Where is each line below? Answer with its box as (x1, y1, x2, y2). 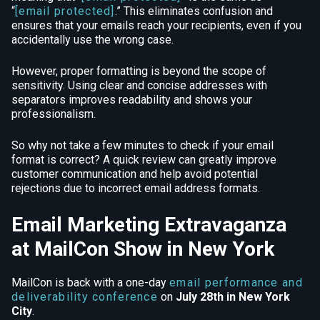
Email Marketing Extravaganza (11, 213, 286, 237)
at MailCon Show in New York (11, 237, 274, 261)
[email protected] (15, 4, 115, 19)
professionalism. (11, 107, 96, 121)
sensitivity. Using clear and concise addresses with (11, 79, 267, 93)
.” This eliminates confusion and (114, 4, 273, 19)
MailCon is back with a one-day (11, 276, 169, 290)
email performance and (169, 276, 303, 290)
